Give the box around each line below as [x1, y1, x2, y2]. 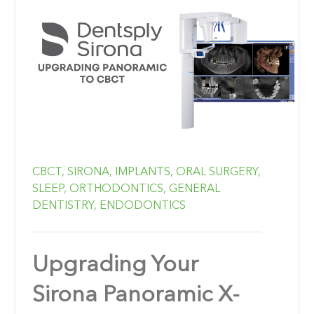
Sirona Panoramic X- [32, 284, 240, 307]
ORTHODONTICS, [69, 183, 166, 195]
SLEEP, [32, 183, 67, 195]
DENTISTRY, [32, 200, 97, 212]
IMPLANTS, [115, 166, 173, 178]
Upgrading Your [32, 254, 198, 277]
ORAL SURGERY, [176, 166, 261, 178]
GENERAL [169, 183, 220, 195]
